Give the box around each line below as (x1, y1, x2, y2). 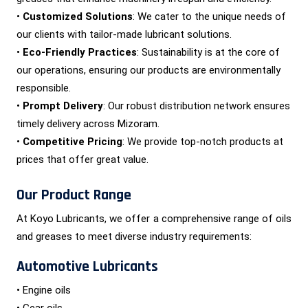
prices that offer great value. (16, 153, 148, 166)
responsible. (16, 81, 71, 94)
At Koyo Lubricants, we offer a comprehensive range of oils (16, 212, 291, 225)
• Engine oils (16, 283, 71, 296)
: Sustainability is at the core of (137, 45, 280, 58)
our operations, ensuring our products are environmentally (16, 63, 280, 76)
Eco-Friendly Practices (23, 45, 137, 58)
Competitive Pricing (23, 135, 122, 148)
